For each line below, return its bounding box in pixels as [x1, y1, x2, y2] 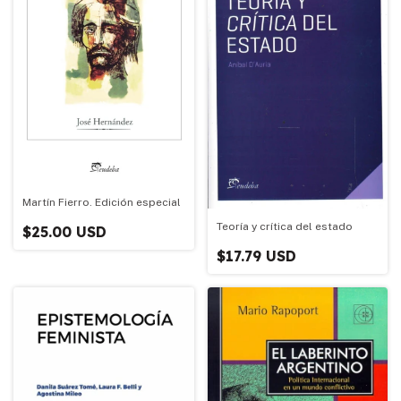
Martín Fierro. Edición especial [22, 196, 181, 209]
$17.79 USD [216, 246, 296, 265]
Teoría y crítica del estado [216, 219, 353, 233]
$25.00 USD [22, 223, 107, 242]
